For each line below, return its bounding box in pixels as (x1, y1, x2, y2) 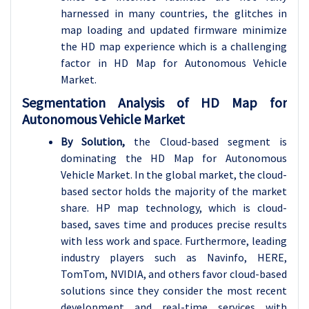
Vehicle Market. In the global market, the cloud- (61, 168, 287, 181)
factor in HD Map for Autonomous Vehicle (61, 56, 287, 70)
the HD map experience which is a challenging (61, 39, 287, 53)
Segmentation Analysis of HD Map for (22, 94, 287, 111)
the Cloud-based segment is (134, 134, 288, 148)
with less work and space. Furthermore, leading (61, 234, 287, 248)
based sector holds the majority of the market (61, 184, 287, 198)
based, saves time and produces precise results (61, 217, 287, 231)
